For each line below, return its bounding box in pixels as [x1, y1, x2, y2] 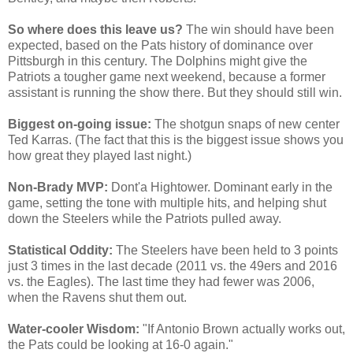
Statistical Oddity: [8, 243, 116, 257]
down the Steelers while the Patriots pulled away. [8, 211, 281, 225]
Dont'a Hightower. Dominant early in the [111, 180, 333, 194]
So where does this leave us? [8, 22, 183, 36]
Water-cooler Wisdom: [8, 321, 143, 336]
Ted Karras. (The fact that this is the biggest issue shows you [8, 132, 344, 147]
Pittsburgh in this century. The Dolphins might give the [8, 54, 307, 68]
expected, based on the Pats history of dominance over [8, 38, 313, 52]
